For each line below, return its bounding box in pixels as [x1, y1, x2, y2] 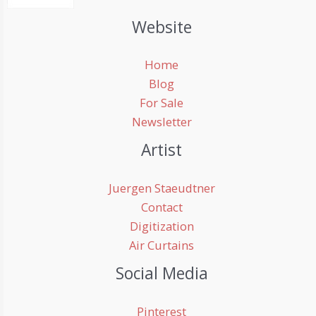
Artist [141, 139, 182, 162]
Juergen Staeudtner [108, 180, 215, 197]
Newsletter [131, 114, 192, 130]
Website [131, 16, 192, 38]
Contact [140, 199, 183, 216]
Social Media [115, 262, 208, 285]
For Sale [140, 95, 183, 111]
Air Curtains [129, 237, 194, 254]
